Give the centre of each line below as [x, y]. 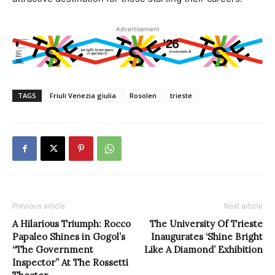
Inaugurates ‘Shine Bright [207, 237]
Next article [243, 206]
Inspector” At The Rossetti [70, 262]
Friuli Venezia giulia [83, 95]
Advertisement [137, 29]
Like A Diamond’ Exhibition [203, 250]
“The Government [53, 250]
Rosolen [143, 95]
